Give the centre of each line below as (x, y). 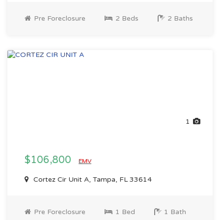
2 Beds (126, 18)
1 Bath (174, 212)
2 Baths (179, 18)
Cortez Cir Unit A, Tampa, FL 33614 (92, 179)
